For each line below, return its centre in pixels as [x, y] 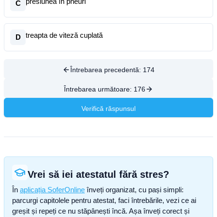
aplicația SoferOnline [52, 190]
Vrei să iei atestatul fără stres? [98, 174]
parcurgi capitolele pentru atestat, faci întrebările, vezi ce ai [104, 200]
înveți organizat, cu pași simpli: [134, 190]
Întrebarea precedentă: [107, 70]
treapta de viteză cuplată [64, 35]
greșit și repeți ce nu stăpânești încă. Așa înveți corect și [101, 211]
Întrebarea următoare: [99, 89]
